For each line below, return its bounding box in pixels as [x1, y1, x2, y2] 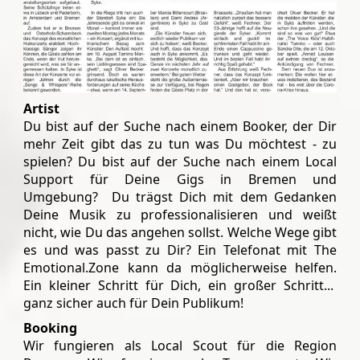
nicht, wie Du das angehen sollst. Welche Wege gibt [23, 223, 337, 241]
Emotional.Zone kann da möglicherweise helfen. [23, 258, 337, 276]
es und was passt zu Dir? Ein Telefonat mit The [23, 240, 337, 259]
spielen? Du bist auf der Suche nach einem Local [23, 152, 337, 170]
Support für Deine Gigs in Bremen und [23, 170, 337, 188]
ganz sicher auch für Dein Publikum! [23, 293, 243, 312]
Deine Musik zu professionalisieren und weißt [23, 205, 337, 223]
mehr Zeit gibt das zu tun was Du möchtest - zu [23, 134, 337, 153]
